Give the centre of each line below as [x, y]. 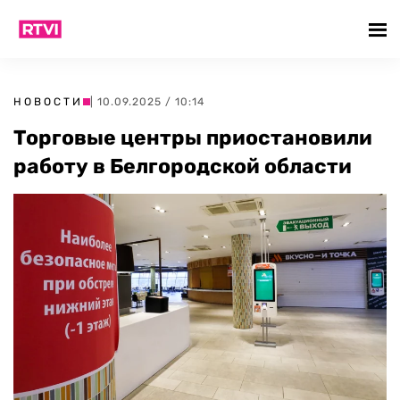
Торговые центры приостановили [193, 137]
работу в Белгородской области [183, 166]
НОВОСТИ [48, 102]
